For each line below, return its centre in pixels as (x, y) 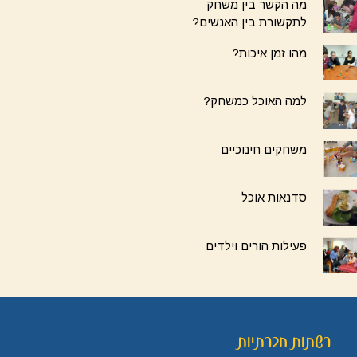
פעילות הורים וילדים (257, 245)
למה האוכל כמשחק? (255, 101)
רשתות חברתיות (284, 341)
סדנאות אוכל (275, 198)
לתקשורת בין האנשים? (250, 22)
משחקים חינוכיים (264, 149)
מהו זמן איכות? (270, 53)
